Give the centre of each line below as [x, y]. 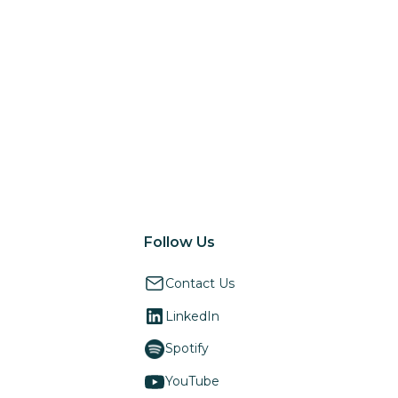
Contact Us [199, 283]
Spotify [187, 349]
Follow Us [179, 242]
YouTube [192, 382]
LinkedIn [192, 316]
